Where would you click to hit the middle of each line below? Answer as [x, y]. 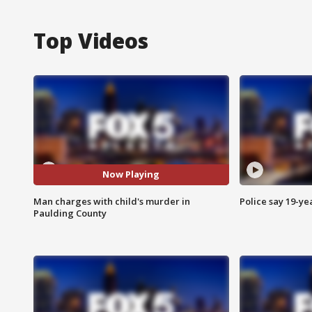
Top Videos [91, 40]
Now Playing [131, 174]
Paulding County [70, 213]
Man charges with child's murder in [112, 201]
